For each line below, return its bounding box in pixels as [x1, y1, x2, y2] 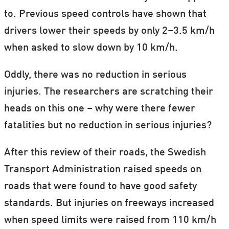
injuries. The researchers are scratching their [4, 86, 213, 97]
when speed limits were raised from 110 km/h [4, 215, 216, 225]
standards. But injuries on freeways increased [4, 198, 214, 209]
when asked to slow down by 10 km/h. [4, 42, 180, 53]
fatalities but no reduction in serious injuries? [4, 120, 212, 131]
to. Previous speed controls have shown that [4, 9, 207, 19]
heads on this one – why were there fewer [4, 103, 195, 114]
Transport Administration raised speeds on [4, 164, 201, 175]
